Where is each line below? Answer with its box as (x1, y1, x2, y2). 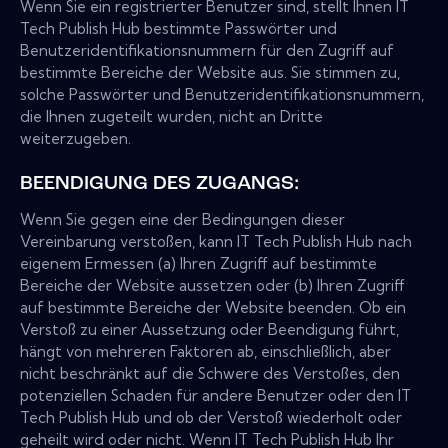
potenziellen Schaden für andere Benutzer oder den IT (20, 386, 411, 406)
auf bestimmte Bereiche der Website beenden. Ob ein (20, 298, 406, 318)
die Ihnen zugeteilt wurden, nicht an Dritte (20, 107, 323, 127)
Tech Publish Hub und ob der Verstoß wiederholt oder (20, 408, 402, 428)
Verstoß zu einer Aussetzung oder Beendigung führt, (20, 320, 399, 340)
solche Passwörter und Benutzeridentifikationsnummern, (20, 85, 424, 105)
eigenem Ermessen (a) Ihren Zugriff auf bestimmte (20, 254, 377, 274)
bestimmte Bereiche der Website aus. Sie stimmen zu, (20, 63, 400, 83)
